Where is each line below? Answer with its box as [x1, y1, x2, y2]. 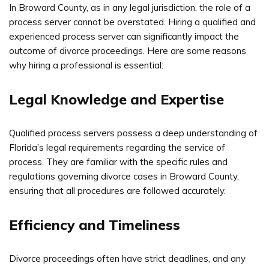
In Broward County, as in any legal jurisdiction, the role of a [9, 1, 250, 13]
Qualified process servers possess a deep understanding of [9, 127, 258, 139]
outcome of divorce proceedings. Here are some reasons [9, 44, 246, 56]
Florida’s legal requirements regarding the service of [9, 141, 225, 153]
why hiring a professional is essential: [9, 59, 163, 71]
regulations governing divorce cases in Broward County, [9, 170, 239, 182]
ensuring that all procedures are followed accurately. [9, 184, 226, 196]
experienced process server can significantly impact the [9, 30, 239, 42]
